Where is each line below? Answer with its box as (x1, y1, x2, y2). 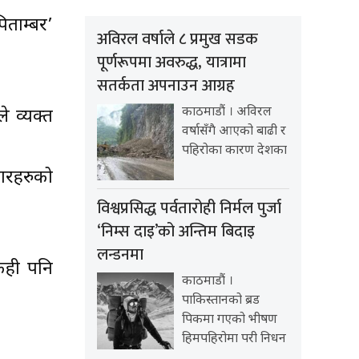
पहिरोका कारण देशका (182, 143, 287, 160)
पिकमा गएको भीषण (182, 312, 277, 329)
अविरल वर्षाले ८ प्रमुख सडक (97, 26, 258, 54)
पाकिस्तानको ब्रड (182, 292, 260, 310)
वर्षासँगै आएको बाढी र (182, 123, 286, 141)
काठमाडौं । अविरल (182, 104, 272, 122)
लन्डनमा (97, 241, 143, 269)
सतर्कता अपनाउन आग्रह (97, 72, 235, 100)
